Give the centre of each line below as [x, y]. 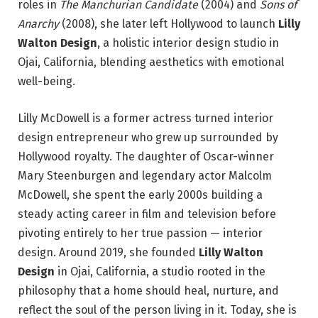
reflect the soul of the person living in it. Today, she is [157, 309]
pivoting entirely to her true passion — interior [140, 233]
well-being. [46, 81]
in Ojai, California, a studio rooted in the [160, 271]
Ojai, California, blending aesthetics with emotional [151, 62]
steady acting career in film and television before [147, 214]
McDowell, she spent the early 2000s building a [140, 194]
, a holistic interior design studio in [188, 43]
